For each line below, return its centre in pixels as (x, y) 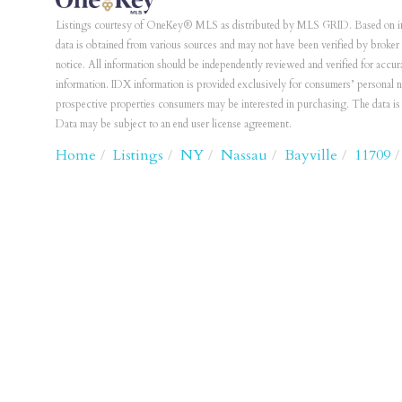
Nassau (244, 156)
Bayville (311, 156)
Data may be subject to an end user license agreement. (174, 124)
